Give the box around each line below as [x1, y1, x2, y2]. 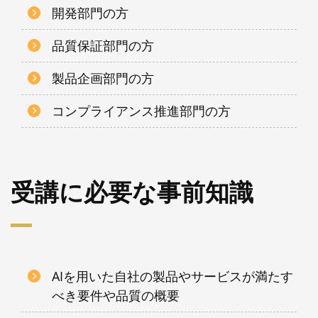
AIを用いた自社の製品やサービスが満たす [52, 268, 294, 285]
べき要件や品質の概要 [52, 287, 180, 304]
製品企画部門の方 [52, 70, 155, 87]
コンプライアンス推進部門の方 [52, 102, 231, 119]
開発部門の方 [52, 4, 129, 21]
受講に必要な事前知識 [11, 175, 253, 208]
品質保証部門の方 [52, 37, 155, 54]
